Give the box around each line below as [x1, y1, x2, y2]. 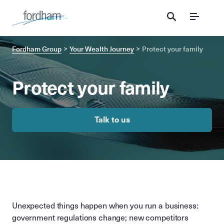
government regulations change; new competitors [12, 213, 189, 222]
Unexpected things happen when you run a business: [12, 201, 198, 210]
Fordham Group [12, 44, 61, 53]
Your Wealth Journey [69, 44, 134, 53]
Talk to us [94, 115, 130, 124]
